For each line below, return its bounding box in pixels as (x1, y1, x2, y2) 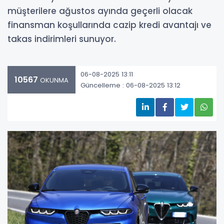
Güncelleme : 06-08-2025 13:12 (80, 80, 180, 90)
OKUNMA (38, 75, 68, 85)
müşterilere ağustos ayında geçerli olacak (7, 5, 192, 17)
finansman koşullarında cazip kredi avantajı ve (7, 19, 211, 31)
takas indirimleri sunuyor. (7, 33, 116, 45)
